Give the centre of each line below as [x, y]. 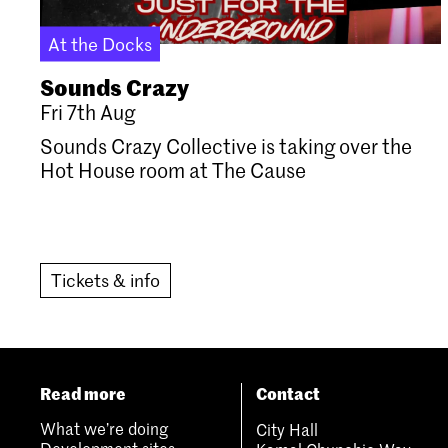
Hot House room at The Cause [173, 169]
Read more [83, 392]
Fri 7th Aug [87, 111]
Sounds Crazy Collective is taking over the [226, 145]
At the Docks [100, 43]
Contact [287, 392]
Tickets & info [105, 279]
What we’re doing [104, 427]
